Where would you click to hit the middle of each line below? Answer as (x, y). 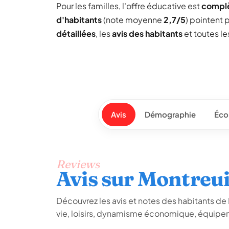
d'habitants (79, 20)
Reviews (78, 164)
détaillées (76, 33)
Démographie (170, 114)
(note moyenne (133, 20)
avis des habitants (147, 33)
